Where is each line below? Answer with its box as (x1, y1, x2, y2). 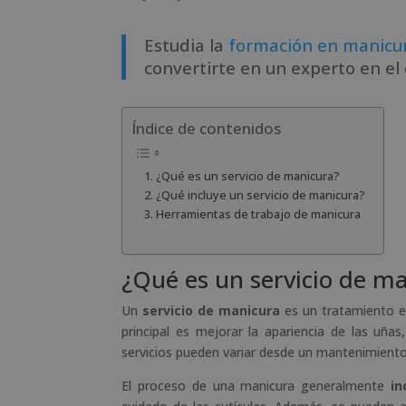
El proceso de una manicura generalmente (121, 376, 391, 394)
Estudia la (144, 33, 229, 56)
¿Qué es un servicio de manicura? (155, 169, 340, 185)
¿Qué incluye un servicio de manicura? (155, 188, 365, 204)
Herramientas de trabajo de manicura (155, 207, 361, 223)
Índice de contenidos (131, 118, 282, 140)
